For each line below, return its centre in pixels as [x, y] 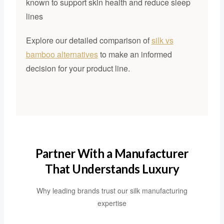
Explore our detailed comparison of [88, 40]
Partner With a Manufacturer [112, 153]
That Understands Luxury [112, 169]
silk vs [162, 40]
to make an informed [135, 54]
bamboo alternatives [62, 54]
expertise [112, 203]
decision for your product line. [78, 68]
